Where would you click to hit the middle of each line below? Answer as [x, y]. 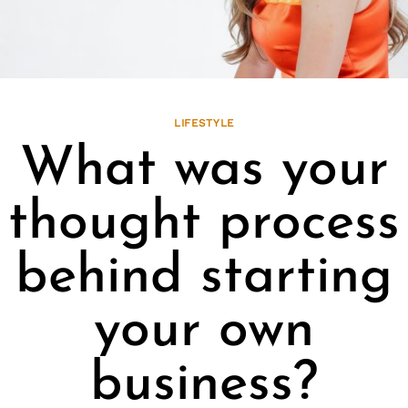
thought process [204, 224]
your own [204, 331]
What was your [204, 170]
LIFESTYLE [204, 123]
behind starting [204, 278]
